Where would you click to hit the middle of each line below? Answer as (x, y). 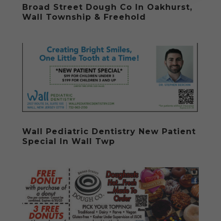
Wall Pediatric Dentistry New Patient (109, 132)
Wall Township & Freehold (84, 17)
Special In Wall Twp (68, 142)
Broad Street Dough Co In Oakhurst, (107, 7)
